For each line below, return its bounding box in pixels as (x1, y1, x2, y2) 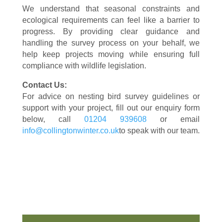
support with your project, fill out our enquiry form (22, 104, 200, 112)
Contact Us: (22, 81, 67, 89)
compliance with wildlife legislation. (22, 61, 146, 70)
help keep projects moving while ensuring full (22, 50, 200, 58)
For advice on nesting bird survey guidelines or (22, 92, 200, 101)
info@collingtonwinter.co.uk (22, 126, 119, 135)
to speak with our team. (118, 126, 200, 135)
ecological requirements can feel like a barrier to (22, 16, 200, 24)
